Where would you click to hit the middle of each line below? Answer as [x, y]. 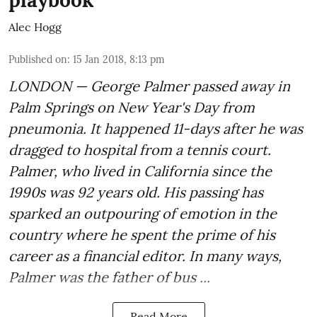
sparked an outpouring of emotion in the [143, 214]
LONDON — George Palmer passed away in [149, 86]
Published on [38, 60]
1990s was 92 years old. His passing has [136, 192]
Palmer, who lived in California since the [140, 171]
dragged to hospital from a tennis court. [140, 150]
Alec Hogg [35, 27]
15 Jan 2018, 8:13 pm [119, 60]
